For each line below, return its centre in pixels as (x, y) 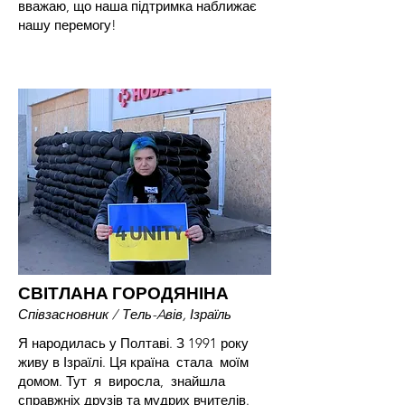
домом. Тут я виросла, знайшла (122, 381)
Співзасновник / (68, 314)
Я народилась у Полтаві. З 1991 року (133, 343)
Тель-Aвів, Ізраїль (177, 314)
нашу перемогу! (67, 25)
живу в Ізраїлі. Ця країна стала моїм (133, 362)
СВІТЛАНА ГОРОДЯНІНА (123, 293)
